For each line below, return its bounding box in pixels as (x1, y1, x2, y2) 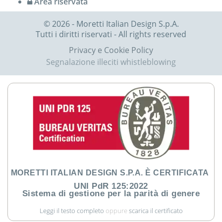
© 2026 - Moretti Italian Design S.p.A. (43, 18, 179, 29)
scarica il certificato (128, 206, 183, 215)
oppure (105, 206, 129, 215)
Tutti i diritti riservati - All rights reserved (36, 28, 186, 40)
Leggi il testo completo (39, 206, 106, 215)
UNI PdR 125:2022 (74, 181, 148, 191)
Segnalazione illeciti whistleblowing (46, 56, 176, 67)
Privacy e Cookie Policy (69, 44, 153, 55)
